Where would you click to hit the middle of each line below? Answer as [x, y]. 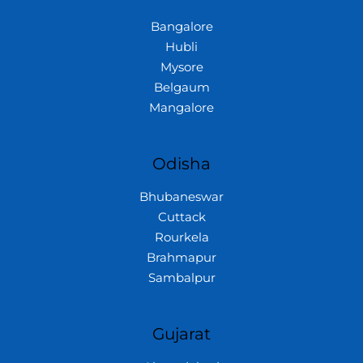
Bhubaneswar [181, 196]
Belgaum [181, 87]
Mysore [181, 67]
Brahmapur [181, 257]
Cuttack [181, 217]
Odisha [181, 163]
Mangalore [181, 107]
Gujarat [181, 333]
